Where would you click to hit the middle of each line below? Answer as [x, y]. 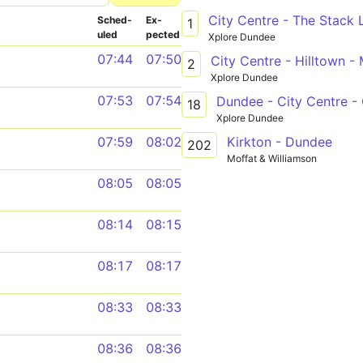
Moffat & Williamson [272, 158]
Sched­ [115, 20]
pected [163, 34]
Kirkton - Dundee [280, 141]
